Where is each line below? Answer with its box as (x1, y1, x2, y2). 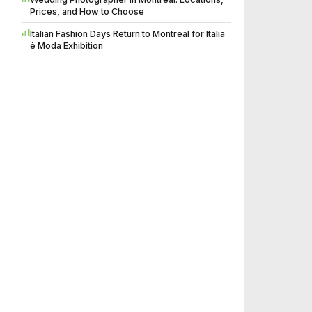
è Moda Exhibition (30, 40, 103, 52)
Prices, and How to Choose (30, 6, 144, 17)
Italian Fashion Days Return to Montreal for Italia (30, 29, 225, 40)
